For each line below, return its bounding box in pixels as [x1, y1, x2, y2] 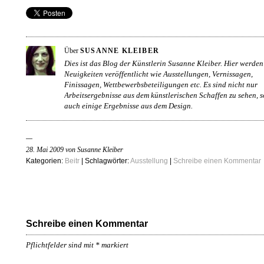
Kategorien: [26, 157, 65, 165]
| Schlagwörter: [80, 157, 130, 165]
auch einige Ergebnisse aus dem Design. [64, 101, 193, 110]
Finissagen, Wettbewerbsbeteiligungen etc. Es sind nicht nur [64, 80, 258, 89]
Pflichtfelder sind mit [26, 240, 95, 249]
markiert [100, 240, 128, 249]
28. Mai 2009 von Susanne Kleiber [26, 146, 123, 154]
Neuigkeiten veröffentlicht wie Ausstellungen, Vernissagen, [64, 70, 253, 78]
